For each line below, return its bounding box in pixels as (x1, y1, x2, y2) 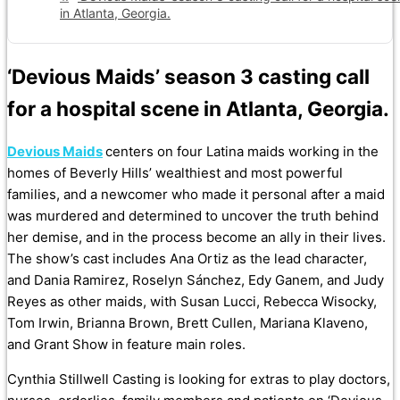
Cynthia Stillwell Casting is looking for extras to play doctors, (7, 371, 390, 388)
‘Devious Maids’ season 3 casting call (7, 63, 370, 88)
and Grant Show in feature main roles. (7, 336, 246, 354)
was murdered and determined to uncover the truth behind (7, 207, 379, 225)
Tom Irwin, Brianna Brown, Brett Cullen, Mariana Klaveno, (7, 314, 368, 332)
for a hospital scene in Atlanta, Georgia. (7, 96, 389, 121)
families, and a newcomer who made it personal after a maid (7, 186, 385, 204)
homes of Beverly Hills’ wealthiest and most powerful (7, 164, 343, 182)
